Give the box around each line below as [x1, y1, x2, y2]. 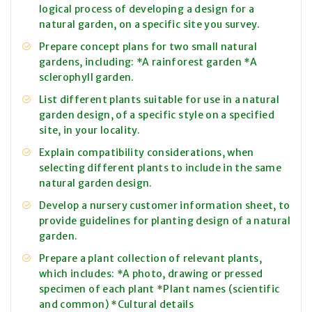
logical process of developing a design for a [39, 3, 255, 16]
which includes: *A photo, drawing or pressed [39, 267, 263, 281]
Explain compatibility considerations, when [39, 146, 254, 159]
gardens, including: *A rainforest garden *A [39, 56, 258, 69]
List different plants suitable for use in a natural [39, 93, 279, 107]
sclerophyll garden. [39, 71, 134, 84]
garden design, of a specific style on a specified [39, 109, 275, 122]
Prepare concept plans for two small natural [39, 40, 258, 54]
